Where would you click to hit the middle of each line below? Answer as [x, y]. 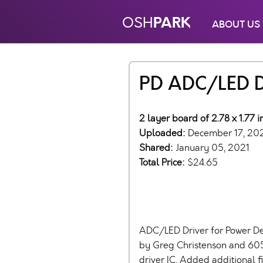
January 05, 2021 [213, 148]
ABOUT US [236, 24]
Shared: [157, 148]
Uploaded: [163, 133]
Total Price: [163, 162]
